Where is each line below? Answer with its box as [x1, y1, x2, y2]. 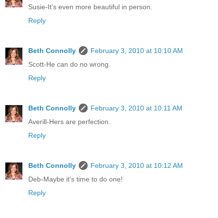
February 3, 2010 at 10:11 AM [91, 104, 182, 112]
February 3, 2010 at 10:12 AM [91, 161, 183, 169]
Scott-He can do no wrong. [28, 60, 110, 68]
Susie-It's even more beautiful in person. [28, 2, 152, 11]
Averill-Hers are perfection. [28, 117, 110, 126]
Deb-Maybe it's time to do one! [28, 175, 123, 183]
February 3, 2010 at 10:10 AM [91, 46, 183, 54]
